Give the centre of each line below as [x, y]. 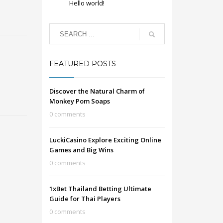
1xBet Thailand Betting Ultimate [100, 189]
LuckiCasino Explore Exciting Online [105, 140]
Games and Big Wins [81, 150]
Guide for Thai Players [85, 199]
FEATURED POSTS [82, 64]
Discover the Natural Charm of [97, 91]
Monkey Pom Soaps [79, 101]
